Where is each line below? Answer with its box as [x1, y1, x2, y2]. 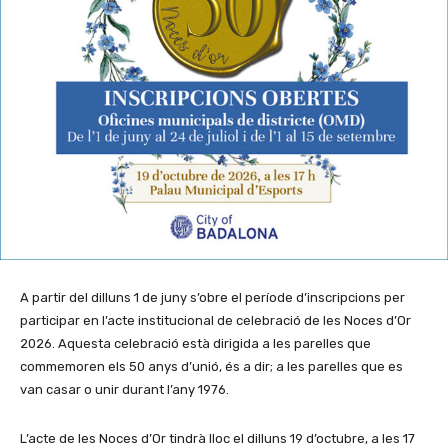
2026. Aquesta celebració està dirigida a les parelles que [20, 335, 371, 351]
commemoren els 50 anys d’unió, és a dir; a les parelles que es [20, 358, 403, 374]
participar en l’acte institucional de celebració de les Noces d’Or [20, 312, 411, 328]
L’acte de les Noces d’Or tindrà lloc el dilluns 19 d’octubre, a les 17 [20, 430, 415, 446]
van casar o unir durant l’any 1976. [20, 381, 229, 397]
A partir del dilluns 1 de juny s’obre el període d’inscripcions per [20, 289, 405, 305]
